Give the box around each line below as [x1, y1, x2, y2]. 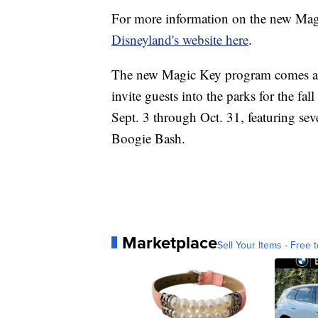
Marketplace [122, 229, 217, 255]
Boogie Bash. [111, 128, 185, 147]
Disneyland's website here [111, 30, 248, 48]
